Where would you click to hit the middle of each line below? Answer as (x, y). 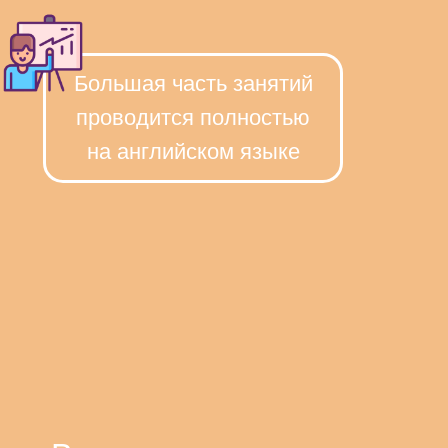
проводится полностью (193, 117)
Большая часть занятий (193, 83)
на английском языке (193, 151)
